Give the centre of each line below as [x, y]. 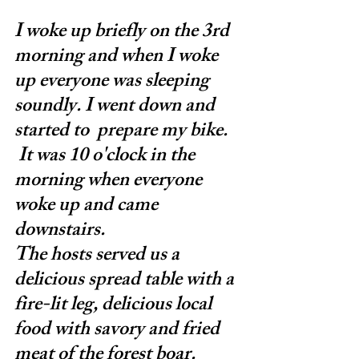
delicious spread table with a [126, 281]
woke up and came [88, 206]
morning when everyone [110, 182]
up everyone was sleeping [114, 82]
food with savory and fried [119, 331]
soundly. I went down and [117, 107]
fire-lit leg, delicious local [115, 306]
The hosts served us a [99, 256]
